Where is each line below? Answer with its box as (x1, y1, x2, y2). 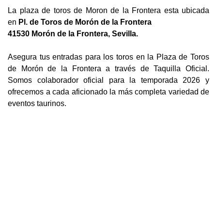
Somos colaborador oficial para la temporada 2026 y (8, 76, 209, 85)
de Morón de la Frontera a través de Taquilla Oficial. (8, 64, 209, 73)
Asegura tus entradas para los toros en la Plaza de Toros (8, 53, 209, 62)
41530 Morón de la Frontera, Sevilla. (8, 30, 138, 38)
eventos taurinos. (8, 99, 66, 108)
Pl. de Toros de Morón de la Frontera (18, 18, 152, 27)
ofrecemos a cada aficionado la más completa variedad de (8, 88, 209, 96)
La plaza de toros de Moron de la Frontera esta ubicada (8, 6, 209, 15)
